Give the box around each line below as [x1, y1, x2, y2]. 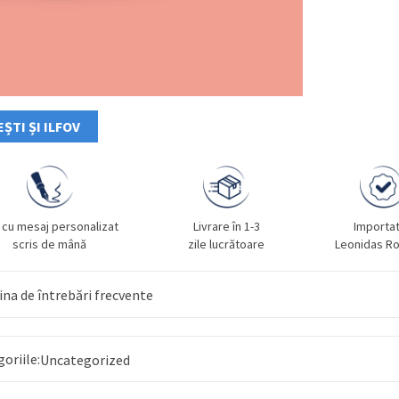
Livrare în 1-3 [192, 218, 260, 235]
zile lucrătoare [188, 236, 265, 253]
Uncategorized [40, 351, 131, 370]
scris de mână [12, 236, 87, 253]
